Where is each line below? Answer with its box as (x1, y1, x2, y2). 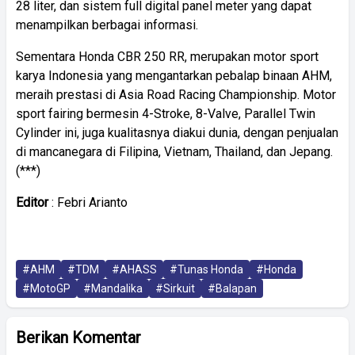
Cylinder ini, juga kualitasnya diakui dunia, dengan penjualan (16, 124, 338, 140)
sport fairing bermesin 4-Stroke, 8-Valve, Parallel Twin (16, 105, 315, 121)
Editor (16, 194, 48, 210)
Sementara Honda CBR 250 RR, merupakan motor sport (16, 48, 319, 64)
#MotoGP (22, 281, 71, 295)
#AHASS (112, 262, 157, 276)
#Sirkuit (155, 281, 195, 295)
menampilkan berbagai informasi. (16, 17, 198, 32)
